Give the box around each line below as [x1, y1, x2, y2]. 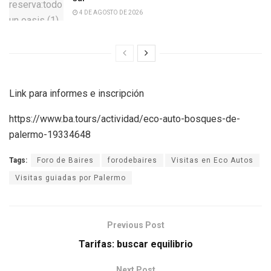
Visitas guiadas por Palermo [15, 173, 126, 182]
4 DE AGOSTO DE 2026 [78, 9, 143, 16]
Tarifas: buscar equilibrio [78, 238, 193, 250]
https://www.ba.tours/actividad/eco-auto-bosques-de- [9, 113, 240, 125]
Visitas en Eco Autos [171, 155, 253, 165]
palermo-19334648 [9, 128, 91, 140]
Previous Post [106, 220, 165, 230]
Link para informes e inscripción [9, 87, 144, 99]
